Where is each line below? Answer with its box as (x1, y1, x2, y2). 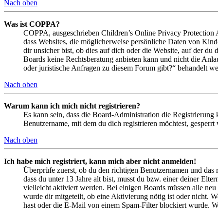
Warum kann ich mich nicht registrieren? (4, 101, 140, 110)
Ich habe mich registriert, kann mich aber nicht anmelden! (4, 157, 196, 165)
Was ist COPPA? (4, 19, 60, 28)
